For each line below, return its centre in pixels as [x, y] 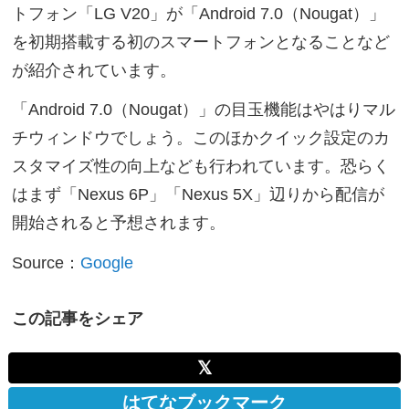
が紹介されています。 [94, 70]
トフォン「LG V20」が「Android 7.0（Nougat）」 [199, 13]
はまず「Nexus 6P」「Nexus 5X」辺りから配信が [199, 195]
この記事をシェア [78, 319]
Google [107, 263]
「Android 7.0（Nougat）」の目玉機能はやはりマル [204, 110]
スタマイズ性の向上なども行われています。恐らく [201, 167]
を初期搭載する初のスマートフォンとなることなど [201, 42]
